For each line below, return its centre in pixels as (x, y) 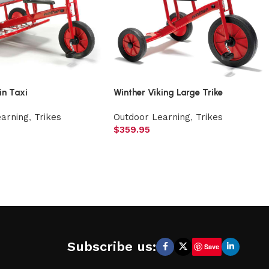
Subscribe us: (112, 247)
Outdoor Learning (152, 117)
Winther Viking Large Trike (168, 93)
